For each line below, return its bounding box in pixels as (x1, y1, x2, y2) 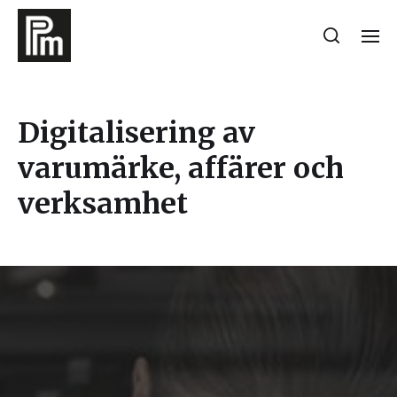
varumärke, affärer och (18, 151, 344, 186)
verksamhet (18, 186, 188, 222)
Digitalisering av (18, 115, 255, 151)
